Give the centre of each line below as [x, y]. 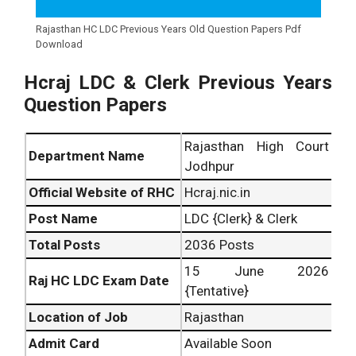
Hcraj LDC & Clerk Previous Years [178, 83]
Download [59, 44]
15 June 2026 [257, 271]
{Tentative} [217, 291]
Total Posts [64, 245]
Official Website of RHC [102, 193]
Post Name [63, 219]
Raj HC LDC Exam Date [99, 281]
